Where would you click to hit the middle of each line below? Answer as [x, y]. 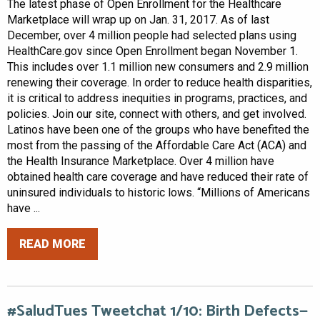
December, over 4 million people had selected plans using [152, 36]
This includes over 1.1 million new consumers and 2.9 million [158, 67]
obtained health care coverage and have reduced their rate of [158, 177]
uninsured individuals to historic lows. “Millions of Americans [159, 193]
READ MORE [52, 244]
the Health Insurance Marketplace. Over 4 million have [141, 161]
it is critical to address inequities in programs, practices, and [157, 99]
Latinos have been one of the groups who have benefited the [158, 130]
